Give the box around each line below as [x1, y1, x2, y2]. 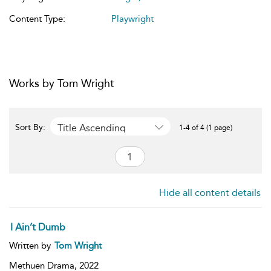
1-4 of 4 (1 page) [179, 123, 232, 132]
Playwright [111, 13, 154, 24]
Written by [9, 240, 53, 251]
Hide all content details [159, 187, 261, 198]
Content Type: [9, 13, 65, 24]
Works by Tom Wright [9, 77, 114, 90]
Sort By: [15, 122, 48, 132]
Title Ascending [57, 122, 126, 134]
